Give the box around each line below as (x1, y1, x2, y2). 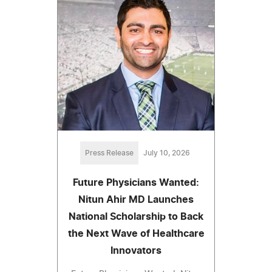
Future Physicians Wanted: (73, 177, 199, 188)
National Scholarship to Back (69, 211, 203, 222)
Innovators (110, 245, 161, 256)
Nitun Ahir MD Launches (78, 194, 194, 205)
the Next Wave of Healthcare (67, 228, 205, 239)
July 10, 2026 (143, 149, 190, 157)
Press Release (84, 149, 134, 157)
